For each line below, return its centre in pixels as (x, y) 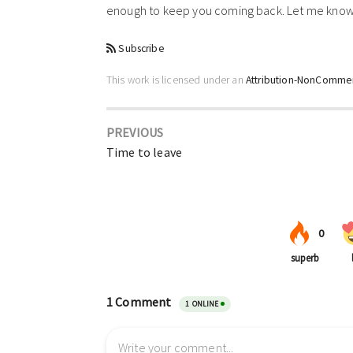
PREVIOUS (135, 132)
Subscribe (141, 49)
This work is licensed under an (176, 80)
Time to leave (145, 152)
